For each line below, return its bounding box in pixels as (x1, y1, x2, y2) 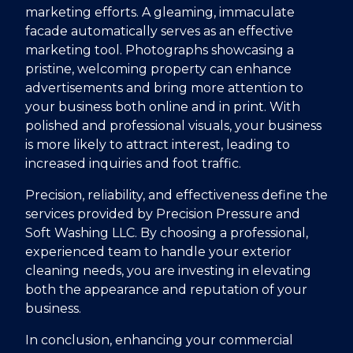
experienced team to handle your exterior (25, 243, 292, 259)
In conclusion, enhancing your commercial (25, 332, 293, 347)
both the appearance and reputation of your (25, 281, 307, 297)
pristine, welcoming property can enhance (25, 61, 292, 76)
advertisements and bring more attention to (25, 80, 303, 95)
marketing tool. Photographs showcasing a (25, 42, 294, 58)
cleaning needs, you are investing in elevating (25, 262, 311, 278)
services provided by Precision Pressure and (25, 206, 300, 221)
